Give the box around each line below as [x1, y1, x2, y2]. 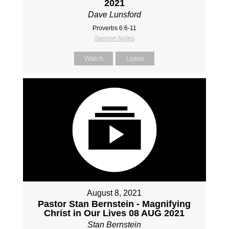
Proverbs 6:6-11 [92, 24, 136, 32]
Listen [126, 54, 144, 62]
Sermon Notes [94, 34, 134, 42]
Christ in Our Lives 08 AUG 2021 [44, 208, 185, 218]
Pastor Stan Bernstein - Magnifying [38, 198, 191, 209]
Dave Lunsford [87, 10, 141, 19]
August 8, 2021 [87, 188, 142, 197]
